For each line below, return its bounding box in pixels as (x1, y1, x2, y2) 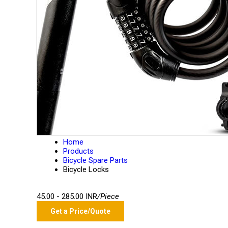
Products (63, 147, 94, 156)
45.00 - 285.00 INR (37, 192, 97, 201)
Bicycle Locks (63, 165, 109, 174)
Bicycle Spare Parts (63, 156, 128, 165)
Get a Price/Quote (50, 207, 110, 215)
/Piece (97, 192, 119, 201)
